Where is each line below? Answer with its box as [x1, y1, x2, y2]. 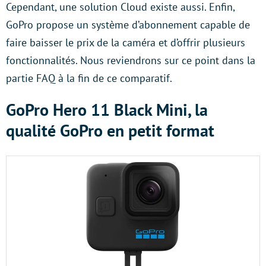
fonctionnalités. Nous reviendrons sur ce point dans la [6, 53, 255, 67]
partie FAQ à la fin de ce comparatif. [6, 71, 175, 85]
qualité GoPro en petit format [6, 119, 218, 141]
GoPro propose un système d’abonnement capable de [6, 18, 250, 31]
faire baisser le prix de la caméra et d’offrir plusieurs [6, 36, 245, 49]
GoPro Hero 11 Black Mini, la [6, 99, 208, 121]
